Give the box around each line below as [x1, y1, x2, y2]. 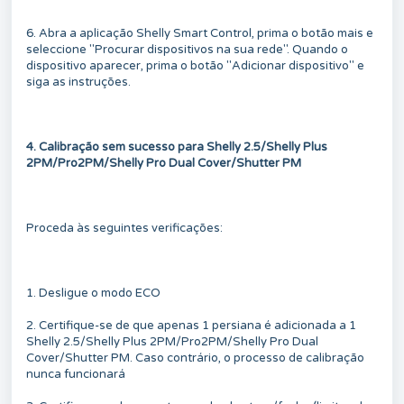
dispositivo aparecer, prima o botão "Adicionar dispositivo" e [26, 58, 364, 73]
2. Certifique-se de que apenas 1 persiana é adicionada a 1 [26, 317, 356, 333]
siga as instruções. [26, 74, 131, 89]
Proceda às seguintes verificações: [26, 220, 223, 235]
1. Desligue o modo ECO [26, 285, 161, 300]
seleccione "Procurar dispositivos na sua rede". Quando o [26, 41, 348, 57]
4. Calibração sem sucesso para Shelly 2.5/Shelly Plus [26, 139, 327, 154]
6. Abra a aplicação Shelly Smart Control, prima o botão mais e [26, 25, 373, 41]
